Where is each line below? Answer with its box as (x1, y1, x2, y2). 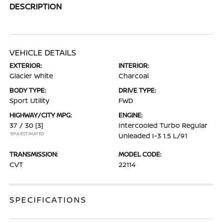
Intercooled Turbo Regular (118, 120, 208, 130)
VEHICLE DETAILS (9, 47, 77, 58)
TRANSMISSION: (9, 149, 58, 159)
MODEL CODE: (118, 149, 162, 159)
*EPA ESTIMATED (9, 130, 45, 137)
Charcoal (118, 70, 149, 80)
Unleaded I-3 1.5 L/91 (118, 130, 187, 140)
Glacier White (9, 70, 54, 80)
